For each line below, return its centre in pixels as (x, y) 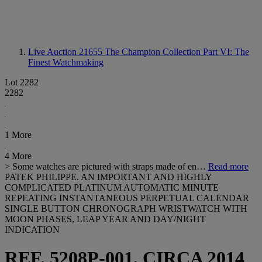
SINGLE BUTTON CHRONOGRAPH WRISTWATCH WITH (126, 208)
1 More (18, 135)
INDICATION (32, 230)
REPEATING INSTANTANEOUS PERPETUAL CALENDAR (127, 198)
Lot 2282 (22, 82)
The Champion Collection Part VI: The (177, 52)
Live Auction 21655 (66, 52)
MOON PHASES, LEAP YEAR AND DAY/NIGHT (105, 219)
